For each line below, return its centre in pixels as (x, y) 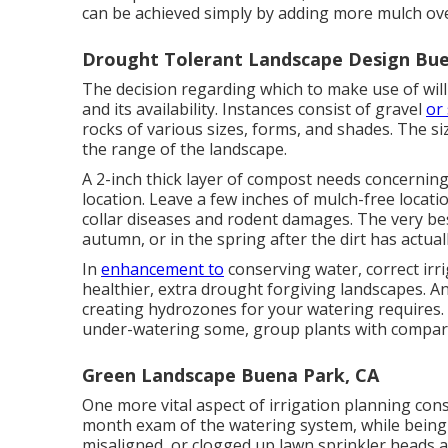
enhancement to (162, 269)
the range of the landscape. (184, 149)
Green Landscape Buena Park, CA (230, 375)
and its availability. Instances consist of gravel (254, 109)
